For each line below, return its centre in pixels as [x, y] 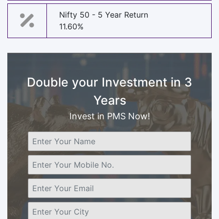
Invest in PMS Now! [109, 116]
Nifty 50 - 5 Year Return [104, 15]
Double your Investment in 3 [109, 82]
